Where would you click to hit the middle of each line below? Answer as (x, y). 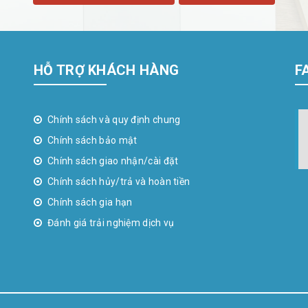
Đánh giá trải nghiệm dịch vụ (111, 223)
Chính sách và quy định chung (114, 120)
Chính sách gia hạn (90, 202)
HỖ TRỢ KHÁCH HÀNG (107, 70)
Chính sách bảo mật (92, 140)
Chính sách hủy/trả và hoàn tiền (119, 181)
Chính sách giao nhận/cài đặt (113, 161)
